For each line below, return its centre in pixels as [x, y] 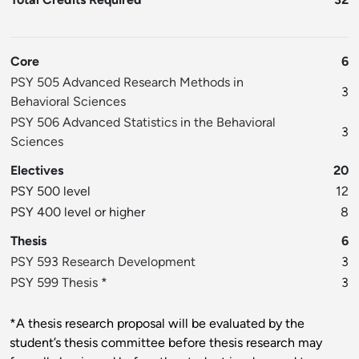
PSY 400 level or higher [78, 212]
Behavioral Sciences [68, 102]
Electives [37, 171]
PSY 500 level [50, 192]
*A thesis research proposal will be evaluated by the [157, 324]
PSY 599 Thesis [54, 283]
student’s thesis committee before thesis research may [166, 343]
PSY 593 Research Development [103, 262]
